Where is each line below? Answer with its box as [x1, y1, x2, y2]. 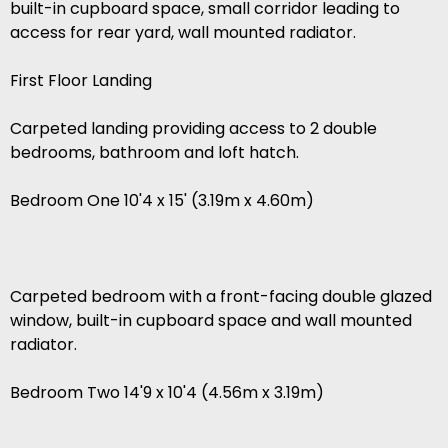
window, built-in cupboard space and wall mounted [10, 309, 412, 333]
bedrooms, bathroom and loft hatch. [10, 141, 299, 165]
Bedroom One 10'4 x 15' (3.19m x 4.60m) [10, 189, 314, 213]
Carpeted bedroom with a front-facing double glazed [10, 285, 432, 309]
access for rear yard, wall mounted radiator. [10, 21, 356, 45]
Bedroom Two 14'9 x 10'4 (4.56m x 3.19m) [10, 381, 324, 405]
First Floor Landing [10, 69, 152, 93]
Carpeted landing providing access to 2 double [10, 117, 377, 141]
